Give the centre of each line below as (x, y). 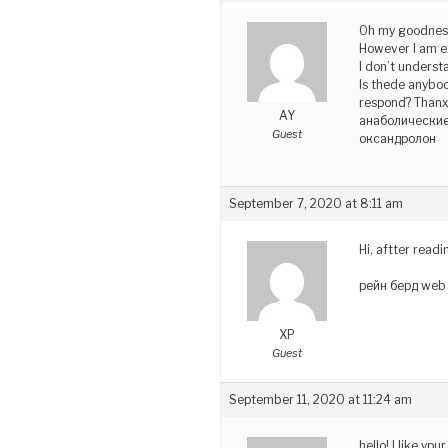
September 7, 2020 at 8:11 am (316, 203)
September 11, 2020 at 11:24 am (320, 399)
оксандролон (397, 138)
